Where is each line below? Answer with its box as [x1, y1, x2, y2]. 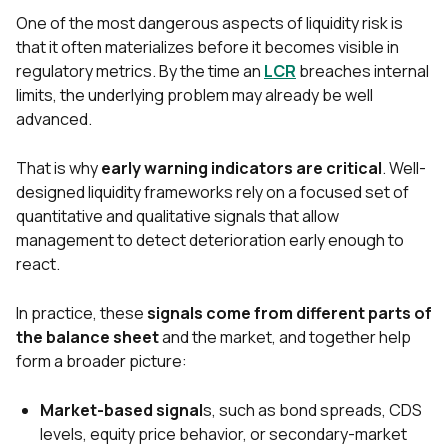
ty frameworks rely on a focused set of [127, 181, 409, 204]
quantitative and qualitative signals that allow [16, 205, 339, 228]
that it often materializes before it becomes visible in [16, 36, 399, 59]
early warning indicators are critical [101, 157, 382, 180]
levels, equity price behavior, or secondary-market [40, 423, 407, 446]
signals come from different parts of [147, 302, 432, 325]
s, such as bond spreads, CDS [203, 399, 422, 422]
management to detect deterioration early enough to [16, 229, 404, 252]
